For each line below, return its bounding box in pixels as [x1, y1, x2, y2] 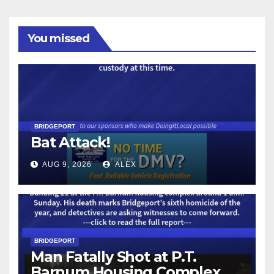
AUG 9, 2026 [42, 160, 92, 169]
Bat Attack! [31, 133, 110, 152]
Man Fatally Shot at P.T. [31, 248, 197, 266]
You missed [28, 32, 89, 46]
